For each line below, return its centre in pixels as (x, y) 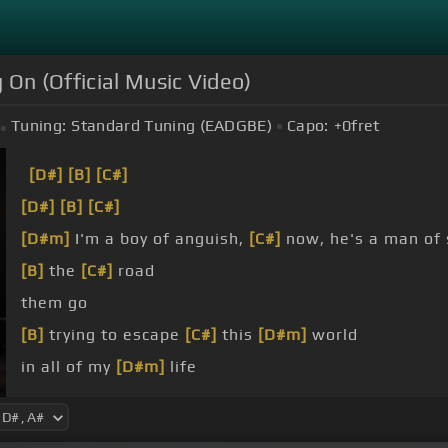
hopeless (315, 399)
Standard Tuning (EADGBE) (172, 126)
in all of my (68, 367)
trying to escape (114, 335)
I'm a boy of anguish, (159, 239)
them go (54, 303)
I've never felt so (171, 399)
